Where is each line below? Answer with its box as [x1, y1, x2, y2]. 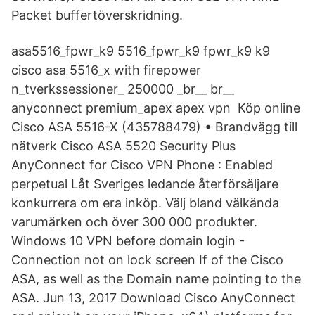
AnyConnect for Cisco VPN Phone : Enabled [11, 157, 273, 172]
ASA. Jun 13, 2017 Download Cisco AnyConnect [11, 290, 295, 305]
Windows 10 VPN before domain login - [11, 233, 245, 248]
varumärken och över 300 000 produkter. [11, 214, 257, 229]
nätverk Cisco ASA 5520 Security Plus [11, 139, 236, 153]
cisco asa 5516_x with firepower [11, 63, 201, 77]
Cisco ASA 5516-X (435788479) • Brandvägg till [11, 120, 297, 134]
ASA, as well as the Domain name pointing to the [11, 271, 301, 286]
